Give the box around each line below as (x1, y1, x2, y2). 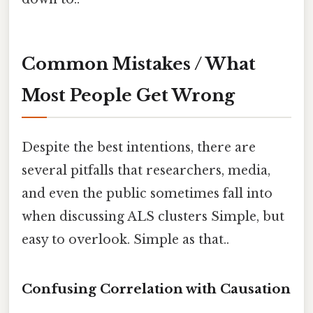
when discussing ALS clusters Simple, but (22, 209, 284, 225)
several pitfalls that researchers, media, (22, 163, 270, 179)
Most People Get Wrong (22, 85, 235, 106)
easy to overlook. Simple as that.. (22, 232, 229, 248)
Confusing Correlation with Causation (22, 281, 291, 298)
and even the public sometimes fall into (22, 186, 272, 202)
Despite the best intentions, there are (22, 140, 256, 156)
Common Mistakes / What (22, 54, 256, 75)
